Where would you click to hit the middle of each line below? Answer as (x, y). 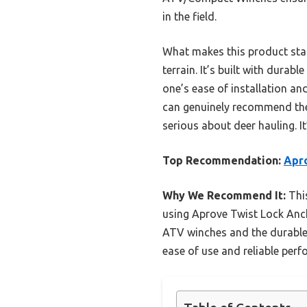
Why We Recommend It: (224, 195)
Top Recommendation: (222, 160)
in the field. (189, 16)
